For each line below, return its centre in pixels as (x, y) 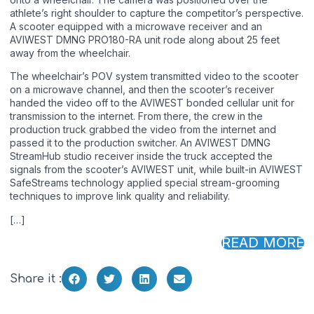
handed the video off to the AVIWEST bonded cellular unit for (152, 103)
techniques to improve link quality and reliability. (120, 196)
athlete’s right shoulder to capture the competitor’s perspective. (157, 13)
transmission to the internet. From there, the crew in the (136, 116)
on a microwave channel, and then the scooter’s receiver (142, 90)
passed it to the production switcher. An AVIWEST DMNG (140, 143)
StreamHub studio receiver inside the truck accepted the (141, 156)
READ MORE (263, 243)
